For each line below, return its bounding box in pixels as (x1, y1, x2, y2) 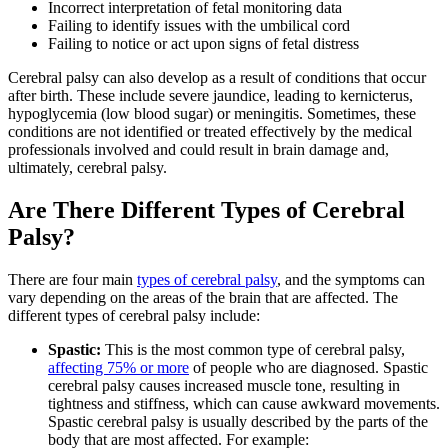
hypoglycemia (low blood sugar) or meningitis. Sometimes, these (8, 104, 416, 122)
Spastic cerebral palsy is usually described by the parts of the (48, 412, 428, 430)
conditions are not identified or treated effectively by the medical (8, 122, 412, 140)
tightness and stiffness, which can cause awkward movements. (48, 394, 440, 412)
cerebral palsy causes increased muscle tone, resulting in (48, 376, 400, 394)
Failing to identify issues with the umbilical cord (48, 16, 350, 34)
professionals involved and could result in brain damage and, (8, 140, 389, 158)
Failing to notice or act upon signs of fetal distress (48, 34, 359, 52)
